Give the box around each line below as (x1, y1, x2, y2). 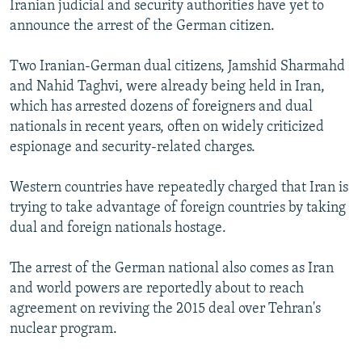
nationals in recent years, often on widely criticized (10, 120, 324, 136)
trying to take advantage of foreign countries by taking (10, 200, 346, 217)
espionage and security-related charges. (10, 140, 255, 156)
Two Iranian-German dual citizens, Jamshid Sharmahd (10, 59, 345, 75)
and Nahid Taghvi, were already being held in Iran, (10, 79, 325, 95)
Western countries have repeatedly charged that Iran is (10, 180, 348, 196)
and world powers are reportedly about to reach (10, 281, 304, 297)
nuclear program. (10, 322, 117, 338)
